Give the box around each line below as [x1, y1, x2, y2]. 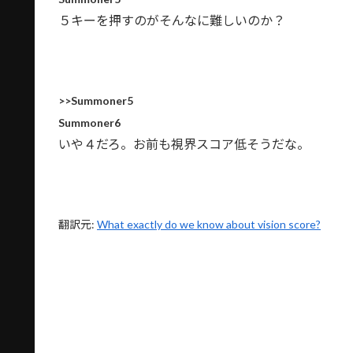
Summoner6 [58, 115, 121, 129]
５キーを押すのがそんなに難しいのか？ [58, 13, 285, 28]
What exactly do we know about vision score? [97, 217, 321, 231]
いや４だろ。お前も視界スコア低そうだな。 [58, 136, 310, 151]
